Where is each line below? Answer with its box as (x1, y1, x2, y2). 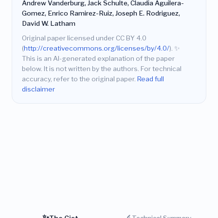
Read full (137, 75, 164, 83)
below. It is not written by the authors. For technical (22, 65, 182, 73)
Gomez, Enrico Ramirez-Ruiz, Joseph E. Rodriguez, (22, 9, 180, 17)
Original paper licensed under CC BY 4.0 (22, 34, 146, 42)
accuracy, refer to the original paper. (22, 75, 137, 83)
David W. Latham (22, 19, 75, 27)
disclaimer (22, 85, 55, 93)
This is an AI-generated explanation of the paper (22, 54, 175, 63)
